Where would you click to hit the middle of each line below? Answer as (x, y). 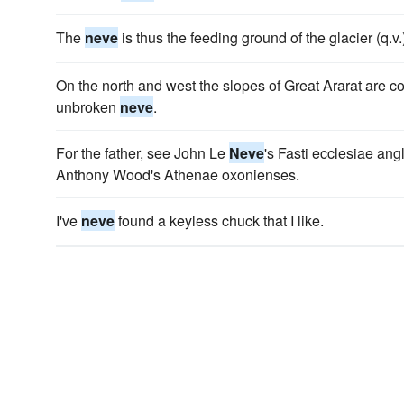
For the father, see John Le (142, 153)
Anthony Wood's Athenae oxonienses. (178, 174)
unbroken (88, 107)
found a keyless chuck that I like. (219, 220)
